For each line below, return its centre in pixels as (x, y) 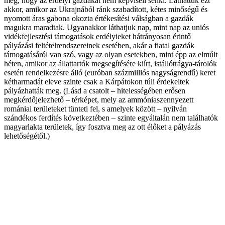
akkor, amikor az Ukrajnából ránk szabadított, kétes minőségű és (106, 10)
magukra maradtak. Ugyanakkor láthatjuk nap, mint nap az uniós (106, 28)
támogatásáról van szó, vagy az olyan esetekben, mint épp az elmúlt (111, 55)
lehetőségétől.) (27, 136)
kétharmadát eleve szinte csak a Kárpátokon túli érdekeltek (97, 82)
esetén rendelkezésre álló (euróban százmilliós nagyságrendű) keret (110, 73)
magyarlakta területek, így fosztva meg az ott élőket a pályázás (102, 127)
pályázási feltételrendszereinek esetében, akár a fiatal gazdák (99, 46)
